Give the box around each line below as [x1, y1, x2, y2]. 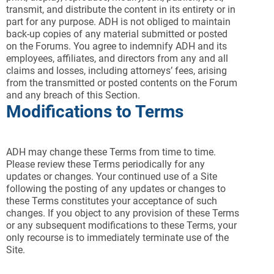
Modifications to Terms [6, 102, 183, 122]
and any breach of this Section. [6, 89, 140, 101]
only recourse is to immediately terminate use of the [6, 232, 229, 243]
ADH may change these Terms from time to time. [6, 146, 216, 158]
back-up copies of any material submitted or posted [6, 28, 228, 40]
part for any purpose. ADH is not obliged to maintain [6, 16, 231, 28]
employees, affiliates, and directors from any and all [6, 53, 228, 64]
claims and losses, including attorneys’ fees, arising [6, 65, 227, 76]
